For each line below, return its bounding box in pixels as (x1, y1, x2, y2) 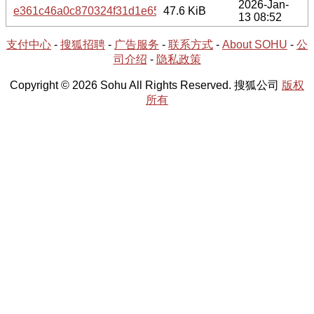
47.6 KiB (163, 4, 206, 17)
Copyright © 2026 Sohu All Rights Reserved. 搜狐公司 (10, 78, 282, 91)
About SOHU (222, 38, 287, 50)
